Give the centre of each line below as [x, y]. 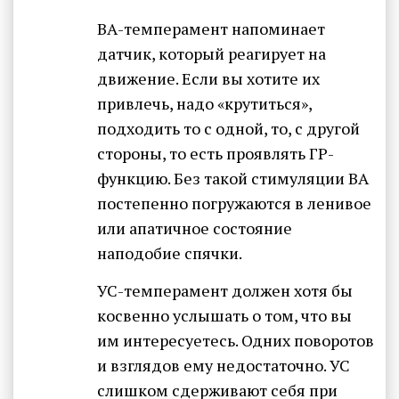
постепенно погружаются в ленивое [234, 204]
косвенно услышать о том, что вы [224, 315]
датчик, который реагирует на [212, 54]
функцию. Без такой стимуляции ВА [233, 179]
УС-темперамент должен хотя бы [225, 290]
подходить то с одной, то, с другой [228, 129]
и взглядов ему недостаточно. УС [224, 365]
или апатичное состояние [195, 228]
